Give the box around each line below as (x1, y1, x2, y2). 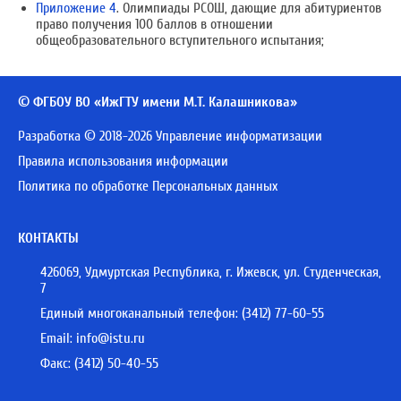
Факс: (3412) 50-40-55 (40, 355, 158, 371)
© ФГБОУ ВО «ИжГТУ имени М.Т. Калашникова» (18, 94, 297, 110)
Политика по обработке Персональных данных (18, 178, 277, 194)
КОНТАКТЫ (18, 230, 79, 246)
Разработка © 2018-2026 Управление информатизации (18, 128, 322, 144)
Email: (40, 330, 76, 346)
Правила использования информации (18, 153, 228, 169)
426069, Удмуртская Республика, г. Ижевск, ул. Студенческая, (40, 264, 381, 280)
